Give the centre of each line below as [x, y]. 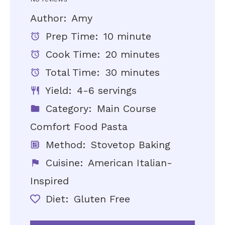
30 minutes [132, 72]
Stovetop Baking [130, 145]
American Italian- [130, 163]
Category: [67, 108]
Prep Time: [70, 36]
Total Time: [71, 72]
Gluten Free [102, 199]
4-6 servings [106, 90]
